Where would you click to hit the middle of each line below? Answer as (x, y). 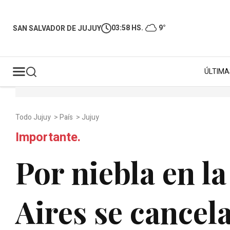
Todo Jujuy (34, 117)
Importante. (48, 137)
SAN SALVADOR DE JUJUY (57, 28)
